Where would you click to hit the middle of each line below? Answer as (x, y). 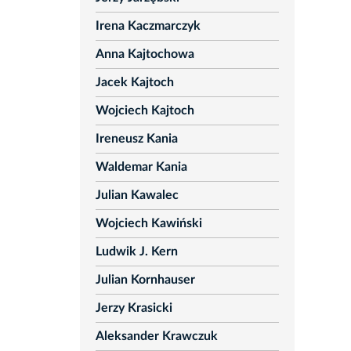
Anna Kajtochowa (145, 54)
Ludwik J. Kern (136, 252)
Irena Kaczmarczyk (148, 26)
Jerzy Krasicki (134, 308)
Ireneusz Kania (136, 139)
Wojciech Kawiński (148, 224)
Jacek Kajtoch (134, 83)
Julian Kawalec (137, 195)
